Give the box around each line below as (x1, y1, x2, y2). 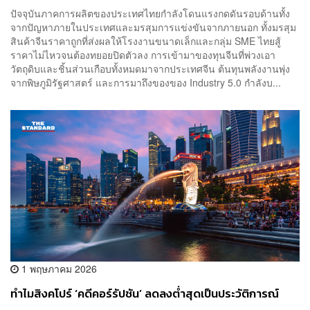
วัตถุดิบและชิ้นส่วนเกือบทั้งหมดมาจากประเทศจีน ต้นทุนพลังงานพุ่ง (10, 62, 290, 76)
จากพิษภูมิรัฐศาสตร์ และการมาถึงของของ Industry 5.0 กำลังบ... (10, 75, 281, 90)
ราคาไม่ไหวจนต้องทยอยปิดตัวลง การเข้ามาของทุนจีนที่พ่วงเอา (10, 48, 275, 62)
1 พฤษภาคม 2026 (19, 261, 97, 275)
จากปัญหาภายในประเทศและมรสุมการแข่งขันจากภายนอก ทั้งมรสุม (10, 20, 296, 35)
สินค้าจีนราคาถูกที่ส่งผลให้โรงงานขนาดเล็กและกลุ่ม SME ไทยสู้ (10, 34, 281, 48)
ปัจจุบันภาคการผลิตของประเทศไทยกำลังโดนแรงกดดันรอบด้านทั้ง (10, 6, 290, 21)
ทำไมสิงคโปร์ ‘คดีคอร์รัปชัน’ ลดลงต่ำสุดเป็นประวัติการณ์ (10, 284, 279, 302)
